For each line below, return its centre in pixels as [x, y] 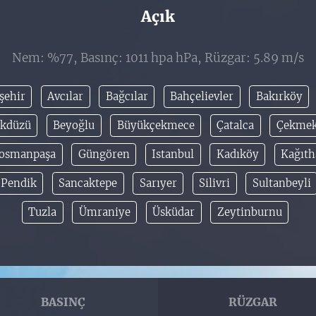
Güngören [104, 154]
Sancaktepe [88, 183]
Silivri [214, 183]
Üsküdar [174, 212]
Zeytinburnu [249, 212]
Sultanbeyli [281, 183]
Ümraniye [104, 212]
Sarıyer [158, 183]
